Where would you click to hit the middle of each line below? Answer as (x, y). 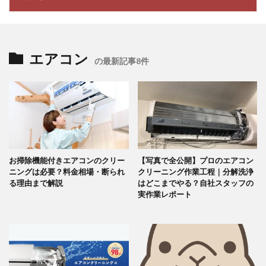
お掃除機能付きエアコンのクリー (67, 160)
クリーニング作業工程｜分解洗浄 (195, 171)
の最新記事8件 (122, 61)
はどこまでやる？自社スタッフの (195, 183)
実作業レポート (164, 194)
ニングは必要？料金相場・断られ (67, 171)
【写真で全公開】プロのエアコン (195, 160)
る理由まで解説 (36, 183)
